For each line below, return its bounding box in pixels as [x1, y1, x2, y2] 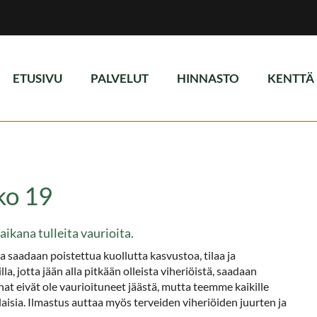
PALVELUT [91, 71, 149, 86]
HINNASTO [177, 71, 239, 86]
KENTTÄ [267, 71, 314, 86]
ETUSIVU [13, 71, 62, 86]
